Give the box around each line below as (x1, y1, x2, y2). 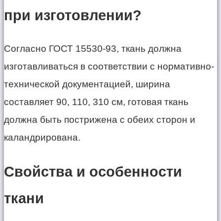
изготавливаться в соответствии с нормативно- (4, 61, 214, 72)
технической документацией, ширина (4, 79, 170, 90)
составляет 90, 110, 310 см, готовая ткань (4, 97, 188, 108)
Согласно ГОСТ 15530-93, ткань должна (4, 43, 182, 54)
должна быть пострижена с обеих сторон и (4, 114, 195, 125)
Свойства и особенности (4, 163, 182, 180)
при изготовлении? (4, 7, 142, 23)
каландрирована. (4, 132, 80, 143)
